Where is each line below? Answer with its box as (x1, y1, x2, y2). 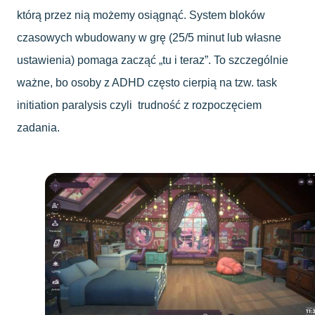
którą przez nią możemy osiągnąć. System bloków (17, 8, 265, 21)
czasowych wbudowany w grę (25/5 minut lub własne (17, 31, 281, 44)
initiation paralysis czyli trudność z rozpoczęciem (17, 98, 262, 111)
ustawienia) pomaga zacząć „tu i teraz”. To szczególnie (17, 53, 288, 66)
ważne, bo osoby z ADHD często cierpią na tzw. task (17, 76, 277, 89)
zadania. (17, 121, 60, 134)
